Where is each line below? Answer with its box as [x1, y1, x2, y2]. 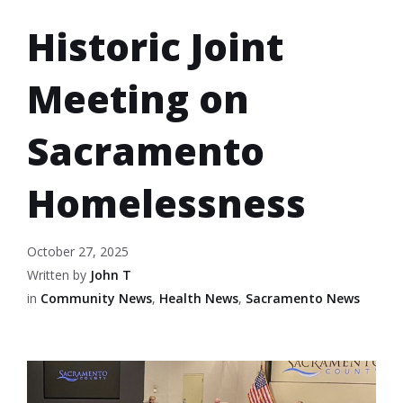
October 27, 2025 [27, 242, 129, 260]
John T [90, 265, 131, 283]
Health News [159, 289, 238, 307]
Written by [27, 265, 90, 283]
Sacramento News [246, 289, 360, 307]
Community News [40, 289, 152, 307]
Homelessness [27, 176, 306, 228]
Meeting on [27, 72, 249, 124]
